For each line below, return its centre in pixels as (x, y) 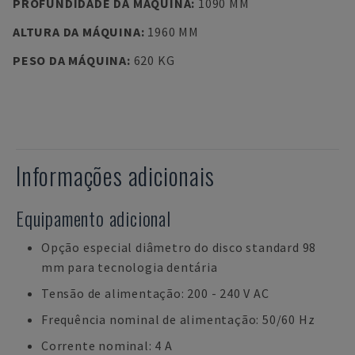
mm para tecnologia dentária (130, 267)
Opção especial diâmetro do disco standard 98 (179, 247)
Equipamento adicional (94, 218)
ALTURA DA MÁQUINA (77, 32)
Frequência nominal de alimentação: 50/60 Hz (178, 319)
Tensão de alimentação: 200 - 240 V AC (155, 293)
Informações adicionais (115, 176)
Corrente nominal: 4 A (107, 345)
